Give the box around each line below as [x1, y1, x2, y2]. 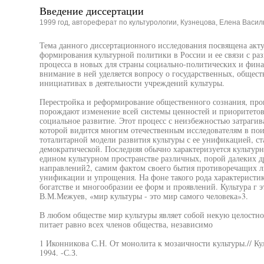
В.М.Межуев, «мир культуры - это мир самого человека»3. [39, 190, 248, 202]
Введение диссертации [39, 4, 144, 18]
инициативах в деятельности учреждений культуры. [39, 77, 225, 88]
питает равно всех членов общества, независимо [39, 219, 213, 230]
